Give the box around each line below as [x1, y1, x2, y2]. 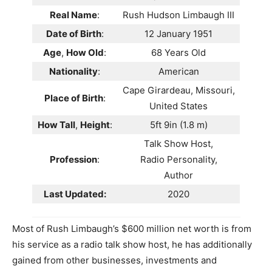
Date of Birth [46, 28, 101, 40]
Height [80, 119, 110, 131]
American [158, 66, 199, 78]
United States [149, 100, 208, 112]
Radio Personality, [140, 154, 217, 166]
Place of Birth [44, 92, 103, 104]
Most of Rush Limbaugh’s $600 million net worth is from [12, 223, 251, 235]
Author [164, 169, 193, 182]
